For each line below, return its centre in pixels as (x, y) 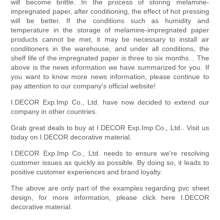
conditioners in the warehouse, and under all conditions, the (110, 49)
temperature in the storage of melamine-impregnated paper (110, 30)
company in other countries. (54, 112)
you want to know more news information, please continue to (110, 77)
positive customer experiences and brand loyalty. (87, 172)
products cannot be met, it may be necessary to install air (110, 40)
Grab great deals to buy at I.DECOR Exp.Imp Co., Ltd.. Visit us (110, 128)
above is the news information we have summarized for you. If (110, 68)
